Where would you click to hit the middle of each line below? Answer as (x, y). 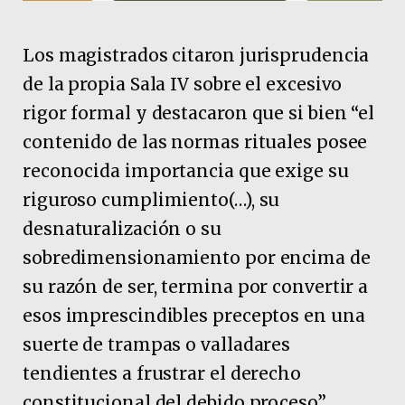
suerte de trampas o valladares (157, 344)
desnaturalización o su (122, 228)
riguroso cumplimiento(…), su (151, 199)
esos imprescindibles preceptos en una (194, 315)
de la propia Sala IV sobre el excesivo (183, 84)
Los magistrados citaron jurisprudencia (196, 55)
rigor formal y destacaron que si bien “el (199, 113)
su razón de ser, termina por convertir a (196, 286)
